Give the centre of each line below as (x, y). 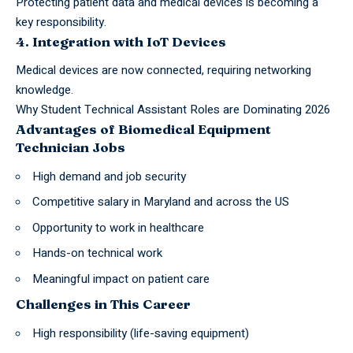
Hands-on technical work (97, 253)
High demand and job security (109, 176)
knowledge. (45, 90)
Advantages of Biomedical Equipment (143, 129)
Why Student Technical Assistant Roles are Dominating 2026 (173, 110)
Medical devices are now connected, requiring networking (163, 71)
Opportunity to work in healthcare (118, 227)
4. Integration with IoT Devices (121, 41)
